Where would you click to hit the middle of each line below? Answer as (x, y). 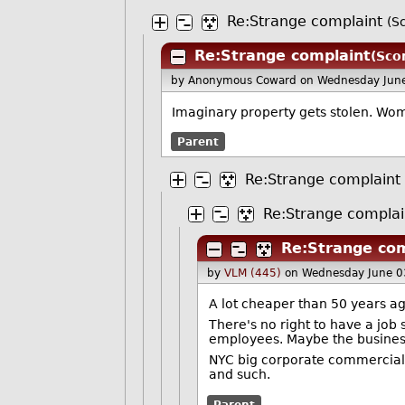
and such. (239, 375)
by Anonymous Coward (235, 80)
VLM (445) (252, 273)
